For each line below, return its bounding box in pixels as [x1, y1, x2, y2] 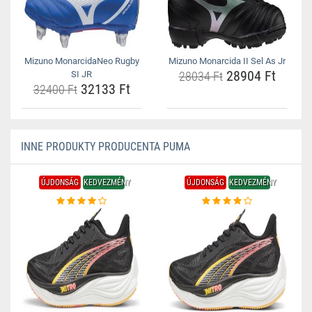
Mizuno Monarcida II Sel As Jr [169, 56, 286, 66]
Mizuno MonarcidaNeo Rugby [24, 56, 139, 66]
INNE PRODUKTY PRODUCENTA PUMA [21, 140, 190, 153]
